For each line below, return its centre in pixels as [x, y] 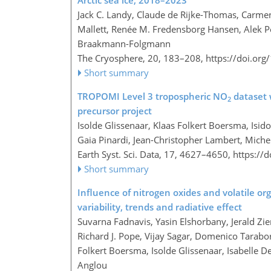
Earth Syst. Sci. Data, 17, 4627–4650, [155, 155]
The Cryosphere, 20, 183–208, [142, 58]
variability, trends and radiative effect [160, 207]
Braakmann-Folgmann [124, 44]
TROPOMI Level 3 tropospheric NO [152, 96]
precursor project [115, 111]
